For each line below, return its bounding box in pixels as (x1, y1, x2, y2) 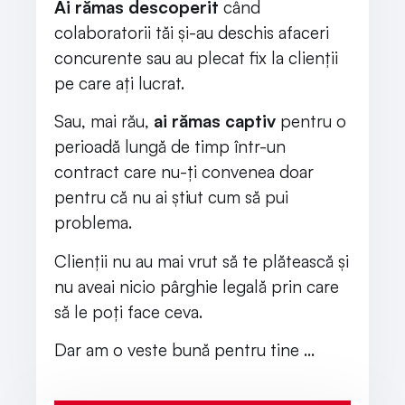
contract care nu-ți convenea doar (54, 161, 314, 184)
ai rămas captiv (154, 110, 280, 133)
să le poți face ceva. (54, 300, 202, 323)
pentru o (280, 110, 346, 133)
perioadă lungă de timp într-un (54, 136, 286, 158)
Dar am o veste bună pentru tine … (54, 339, 315, 362)
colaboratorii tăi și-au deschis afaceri (54, 21, 329, 43)
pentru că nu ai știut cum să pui (54, 186, 288, 209)
